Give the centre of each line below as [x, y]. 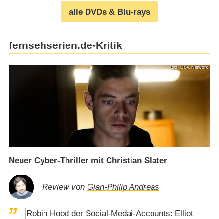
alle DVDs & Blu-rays [109, 12]
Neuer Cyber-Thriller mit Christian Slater [88, 161]
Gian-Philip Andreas [123, 187]
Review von [64, 187]
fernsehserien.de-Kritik [65, 46]
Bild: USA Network [189, 67]
